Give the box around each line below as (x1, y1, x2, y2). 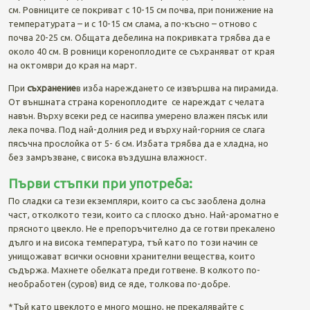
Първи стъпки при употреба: (8, 175, 192, 191)
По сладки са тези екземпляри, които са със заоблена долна (8, 195, 266, 206)
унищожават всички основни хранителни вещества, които (8, 250, 255, 261)
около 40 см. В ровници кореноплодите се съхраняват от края (8, 46, 275, 56)
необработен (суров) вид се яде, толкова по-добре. (8, 278, 230, 289)
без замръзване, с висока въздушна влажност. (8, 152, 207, 162)
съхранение (26, 82, 76, 93)
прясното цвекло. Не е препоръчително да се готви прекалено (8, 223, 275, 233)
